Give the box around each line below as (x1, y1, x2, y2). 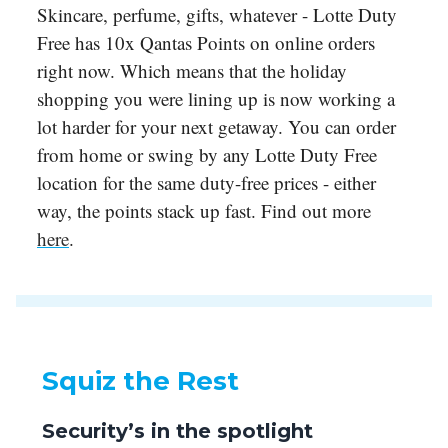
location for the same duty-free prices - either (37, 170, 376, 196)
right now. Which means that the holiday (37, 58, 347, 84)
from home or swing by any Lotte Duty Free (37, 142, 377, 168)
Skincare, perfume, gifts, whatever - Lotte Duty (37, 2, 397, 28)
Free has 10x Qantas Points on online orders (37, 30, 375, 56)
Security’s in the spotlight (42, 419, 313, 444)
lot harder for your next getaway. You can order (37, 114, 396, 140)
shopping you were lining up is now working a (37, 86, 395, 112)
